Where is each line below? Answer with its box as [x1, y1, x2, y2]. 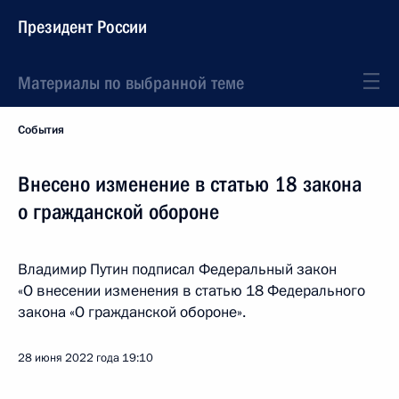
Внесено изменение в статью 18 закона [18, 172, 362, 197]
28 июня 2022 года [18, 350, 119, 366]
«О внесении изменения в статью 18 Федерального [18, 281, 365, 301]
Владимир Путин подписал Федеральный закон [18, 259, 337, 280]
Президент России [18, 16, 147, 37]
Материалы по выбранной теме [18, 72, 244, 94]
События [18, 122, 64, 138]
